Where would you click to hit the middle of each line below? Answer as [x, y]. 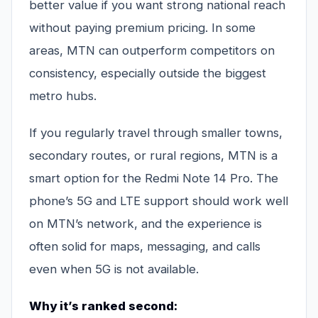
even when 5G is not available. [114, 269]
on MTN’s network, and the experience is [146, 224]
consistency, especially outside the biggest [148, 73]
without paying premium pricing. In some [142, 28]
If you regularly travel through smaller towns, [156, 133]
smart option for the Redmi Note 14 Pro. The [154, 179]
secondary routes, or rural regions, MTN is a [153, 156]
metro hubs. [63, 96]
